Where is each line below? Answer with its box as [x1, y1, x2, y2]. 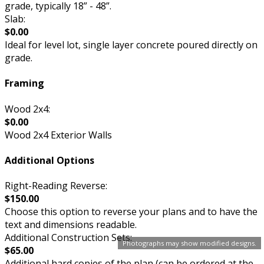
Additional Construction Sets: [5, 231, 132, 245]
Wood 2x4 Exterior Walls [5, 128, 112, 141]
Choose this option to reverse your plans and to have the [5, 205, 258, 219]
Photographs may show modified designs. [123, 239, 256, 247]
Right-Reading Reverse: [5, 179, 107, 193]
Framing [5, 77, 44, 90]
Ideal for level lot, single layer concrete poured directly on [5, 38, 258, 52]
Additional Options [5, 153, 94, 167]
